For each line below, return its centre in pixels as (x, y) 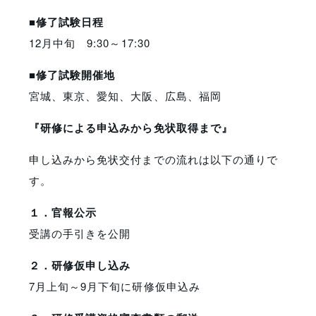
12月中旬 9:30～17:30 (90, 43)
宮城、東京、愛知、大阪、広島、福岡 (125, 96)
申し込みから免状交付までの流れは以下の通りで (153, 159)
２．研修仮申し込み (80, 266)
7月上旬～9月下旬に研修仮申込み (115, 286)
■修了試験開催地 (72, 75)
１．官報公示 (63, 213)
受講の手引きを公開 (80, 233)
